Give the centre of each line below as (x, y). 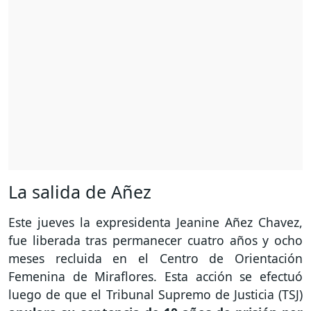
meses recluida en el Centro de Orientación (155, 259)
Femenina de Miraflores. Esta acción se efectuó (155, 277)
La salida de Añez (80, 192)
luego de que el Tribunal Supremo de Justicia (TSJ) (155, 295)
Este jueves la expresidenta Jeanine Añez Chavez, (155, 222)
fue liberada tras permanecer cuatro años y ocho (155, 241)
